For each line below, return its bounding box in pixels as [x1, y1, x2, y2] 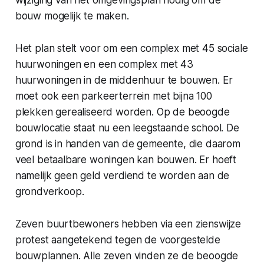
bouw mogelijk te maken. [15, 9, 129, 22]
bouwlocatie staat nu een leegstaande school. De [15, 121, 239, 134]
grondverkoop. [15, 185, 84, 197]
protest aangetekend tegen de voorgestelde [15, 233, 220, 246]
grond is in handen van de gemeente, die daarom [15, 137, 240, 150]
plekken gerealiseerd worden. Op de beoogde [15, 105, 230, 118]
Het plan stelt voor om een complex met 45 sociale [15, 42, 248, 54]
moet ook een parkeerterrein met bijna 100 [15, 90, 212, 102]
